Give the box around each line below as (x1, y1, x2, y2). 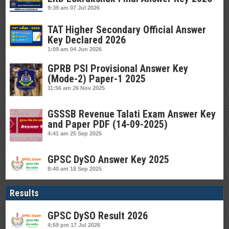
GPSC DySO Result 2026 (48, 210, 148, 222)
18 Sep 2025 (70, 166, 102, 172)
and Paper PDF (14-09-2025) (48, 118, 168, 130)
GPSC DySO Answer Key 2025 (48, 153, 169, 166)
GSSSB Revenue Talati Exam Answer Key (48, 108, 216, 120)
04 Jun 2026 (70, 46, 102, 52)
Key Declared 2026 (48, 34, 126, 46)
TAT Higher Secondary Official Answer (48, 24, 206, 36)
